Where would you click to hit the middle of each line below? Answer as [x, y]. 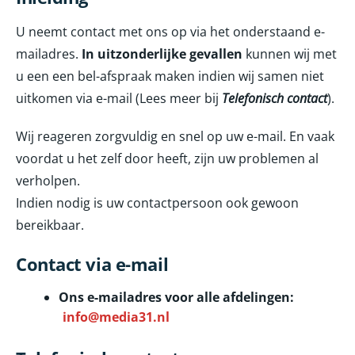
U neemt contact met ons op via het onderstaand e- [170, 32]
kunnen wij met [290, 54]
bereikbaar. [50, 225]
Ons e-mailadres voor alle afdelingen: [176, 298]
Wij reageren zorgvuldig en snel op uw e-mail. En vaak [175, 137]
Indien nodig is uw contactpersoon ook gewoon [157, 203]
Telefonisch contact [275, 99]
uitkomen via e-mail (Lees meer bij [119, 99]
